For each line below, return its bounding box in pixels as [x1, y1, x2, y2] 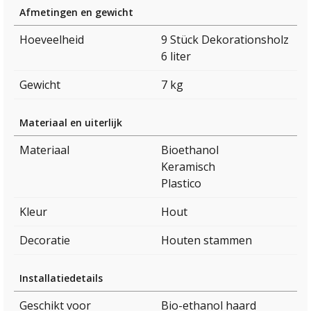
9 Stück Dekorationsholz [161, 32, 289, 48]
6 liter [161, 49, 191, 65]
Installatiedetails [19, 271, 103, 285]
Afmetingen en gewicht [19, 6, 133, 19]
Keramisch [161, 159, 215, 175]
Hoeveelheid [19, 32, 84, 48]
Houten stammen [161, 233, 252, 249]
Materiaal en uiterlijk [19, 116, 122, 130]
